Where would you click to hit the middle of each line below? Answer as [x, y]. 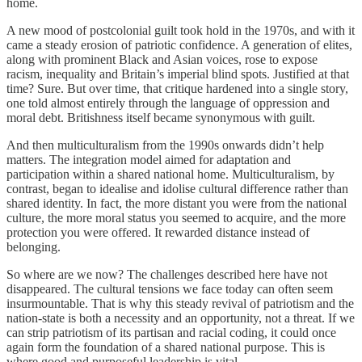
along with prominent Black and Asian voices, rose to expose [162, 59]
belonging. [34, 246]
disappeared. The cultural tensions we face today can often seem [170, 288]
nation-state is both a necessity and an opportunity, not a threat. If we [181, 318]
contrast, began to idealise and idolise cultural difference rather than [177, 188]
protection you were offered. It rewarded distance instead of [158, 232]
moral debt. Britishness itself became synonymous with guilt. [161, 117]
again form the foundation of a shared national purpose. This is [166, 347]
